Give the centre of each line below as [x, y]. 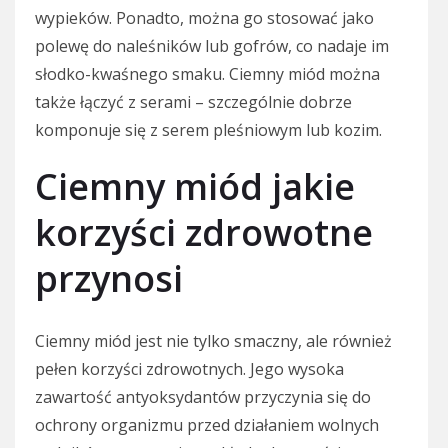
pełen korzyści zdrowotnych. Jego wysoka [189, 368]
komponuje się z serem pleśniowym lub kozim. [208, 129]
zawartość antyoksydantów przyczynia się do [203, 396]
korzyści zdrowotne [204, 232]
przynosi [109, 278]
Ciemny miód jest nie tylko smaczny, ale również [213, 340]
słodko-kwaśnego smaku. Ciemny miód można [207, 73]
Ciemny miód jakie [195, 186]
